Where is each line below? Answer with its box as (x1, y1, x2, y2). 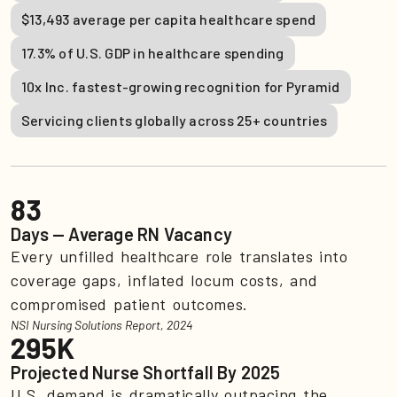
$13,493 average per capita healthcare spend (21, 11, 316, 28)
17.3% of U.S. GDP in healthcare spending (21, 44, 284, 62)
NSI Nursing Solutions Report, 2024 (11, 317, 192, 333)
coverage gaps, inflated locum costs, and (11, 270, 318, 291)
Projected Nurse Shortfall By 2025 (11, 362, 281, 384)
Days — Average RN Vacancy (11, 223, 232, 245)
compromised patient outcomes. (11, 294, 248, 315)
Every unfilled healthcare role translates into (11, 246, 348, 267)
